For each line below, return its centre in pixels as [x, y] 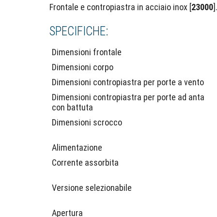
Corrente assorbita [85, 163]
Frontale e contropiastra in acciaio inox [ [120, 7]
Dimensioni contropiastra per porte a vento [128, 82]
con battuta [72, 107]
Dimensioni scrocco [87, 122]
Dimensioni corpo [83, 67]
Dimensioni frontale [87, 52]
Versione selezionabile [92, 188]
